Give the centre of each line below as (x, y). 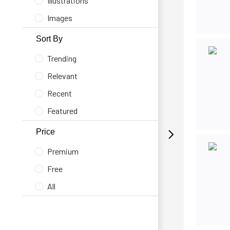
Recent (60, 93)
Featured (62, 111)
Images (60, 18)
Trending (62, 58)
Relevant (62, 76)
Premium (63, 151)
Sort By (49, 39)
